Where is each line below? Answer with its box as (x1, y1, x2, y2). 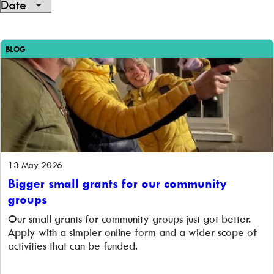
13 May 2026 (8, 159, 63, 171)
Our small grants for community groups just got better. (8, 212, 251, 226)
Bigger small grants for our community (8, 176, 227, 191)
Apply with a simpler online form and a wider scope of (8, 226, 257, 239)
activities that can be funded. (8, 239, 138, 253)
